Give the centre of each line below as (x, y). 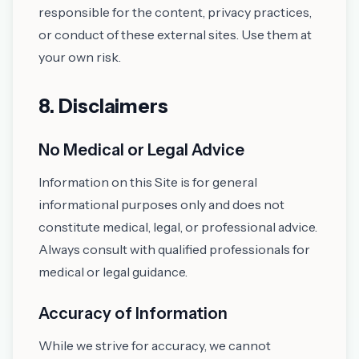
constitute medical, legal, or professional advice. (178, 227)
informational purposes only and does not (161, 204)
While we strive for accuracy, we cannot (155, 345)
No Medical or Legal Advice (141, 150)
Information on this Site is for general (148, 182)
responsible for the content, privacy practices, (175, 12)
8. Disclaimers (103, 106)
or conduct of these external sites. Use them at (175, 34)
